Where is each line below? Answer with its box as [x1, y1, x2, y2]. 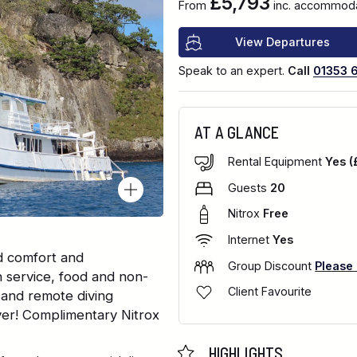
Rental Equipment [228, 155, 326, 169]
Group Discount [228, 258, 316, 273]
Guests [228, 180, 271, 194]
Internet [228, 233, 273, 247]
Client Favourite [228, 284, 312, 299]
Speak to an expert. [178, 63, 288, 77]
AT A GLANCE [194, 122, 280, 142]
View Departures [235, 35, 331, 49]
